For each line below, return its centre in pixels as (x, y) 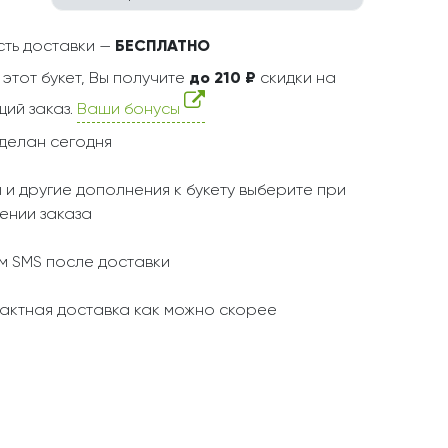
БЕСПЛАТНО (162, 46)
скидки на (296, 78)
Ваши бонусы (130, 110)
